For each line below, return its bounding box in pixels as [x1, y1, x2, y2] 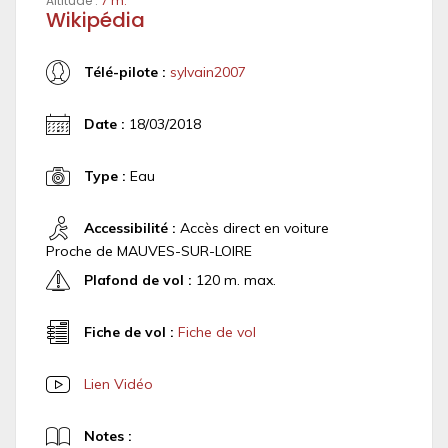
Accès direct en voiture [176, 218, 329, 237]
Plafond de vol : [84, 270, 192, 289]
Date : [84, 114, 125, 133]
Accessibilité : [84, 218, 176, 237]
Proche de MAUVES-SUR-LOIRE [46, 242, 252, 260]
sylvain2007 [170, 62, 246, 81]
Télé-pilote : [84, 62, 166, 81]
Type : [84, 166, 126, 185]
